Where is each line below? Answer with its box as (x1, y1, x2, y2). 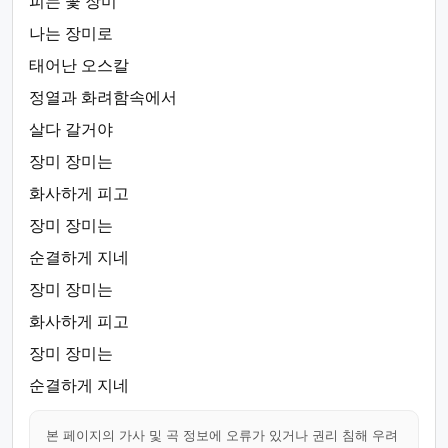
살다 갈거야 (29, 121, 113, 138)
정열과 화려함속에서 (29, 89, 177, 106)
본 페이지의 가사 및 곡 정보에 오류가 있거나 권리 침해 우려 (46, 428, 398, 443)
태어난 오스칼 (29, 57, 129, 74)
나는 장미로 (29, 25, 113, 42)
